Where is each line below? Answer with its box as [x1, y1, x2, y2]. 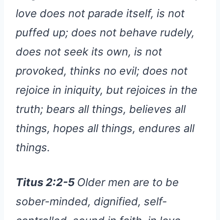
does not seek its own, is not [16, 45, 162, 58]
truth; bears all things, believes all [16, 103, 186, 116]
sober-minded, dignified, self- [16, 195, 167, 208]
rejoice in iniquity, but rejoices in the [16, 83, 197, 97]
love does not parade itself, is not [16, 7, 185, 20]
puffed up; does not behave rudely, [16, 26, 194, 39]
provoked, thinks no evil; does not [16, 64, 188, 78]
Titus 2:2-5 [16, 176, 77, 189]
